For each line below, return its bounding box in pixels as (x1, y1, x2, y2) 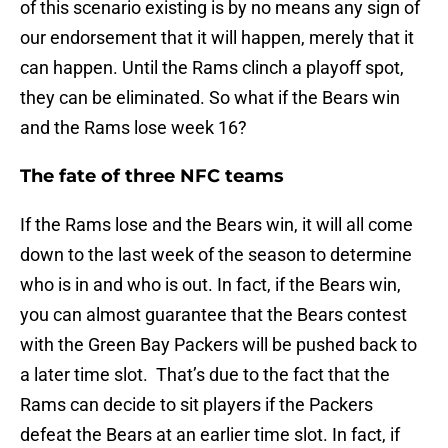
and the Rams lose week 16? (20, 117, 247, 139)
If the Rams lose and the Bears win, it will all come (20, 214, 413, 236)
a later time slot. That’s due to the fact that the (20, 364, 390, 386)
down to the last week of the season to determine (20, 244, 412, 266)
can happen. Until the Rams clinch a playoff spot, (20, 57, 404, 79)
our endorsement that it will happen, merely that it (20, 27, 414, 49)
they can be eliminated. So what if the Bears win (20, 87, 400, 109)
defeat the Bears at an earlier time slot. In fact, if (20, 424, 400, 446)
